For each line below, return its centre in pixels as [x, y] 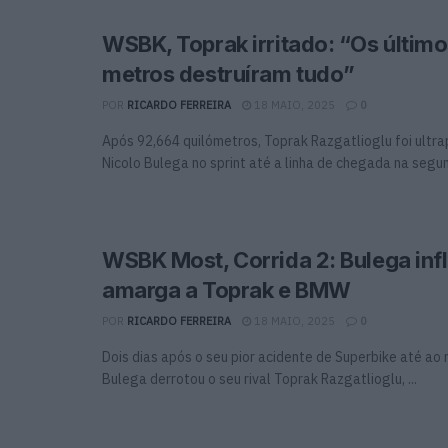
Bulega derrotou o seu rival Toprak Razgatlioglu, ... [259, 378]
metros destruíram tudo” [228, 73]
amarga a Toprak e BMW [226, 289]
